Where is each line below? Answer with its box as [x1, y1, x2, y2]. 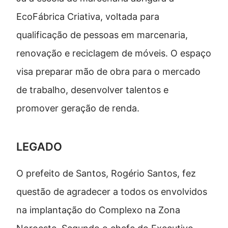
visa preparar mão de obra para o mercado [16, 66, 201, 77]
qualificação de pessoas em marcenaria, [16, 30, 188, 41]
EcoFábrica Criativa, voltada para [16, 11, 159, 22]
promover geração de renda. [16, 103, 139, 114]
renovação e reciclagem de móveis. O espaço [16, 48, 211, 59]
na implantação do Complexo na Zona [16, 204, 180, 215]
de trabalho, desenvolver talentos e [16, 84, 168, 96]
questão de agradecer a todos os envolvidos [16, 186, 207, 197]
